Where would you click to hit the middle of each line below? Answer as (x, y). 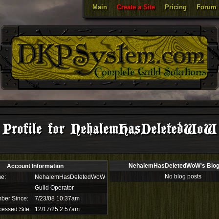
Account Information (35, 166)
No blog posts (183, 176)
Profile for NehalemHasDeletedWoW (109, 129)
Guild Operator (54, 188)
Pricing (176, 7)
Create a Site (136, 7)
